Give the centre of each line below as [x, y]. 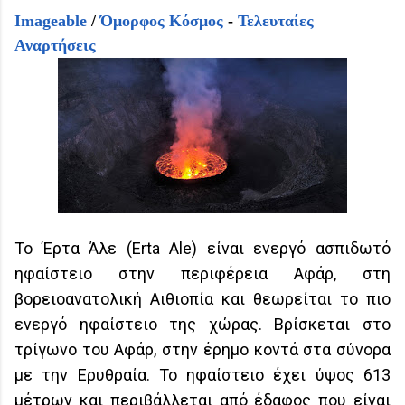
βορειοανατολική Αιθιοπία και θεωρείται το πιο [202, 299]
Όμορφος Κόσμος [162, 21]
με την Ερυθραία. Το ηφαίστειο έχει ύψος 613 [202, 375]
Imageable [51, 21]
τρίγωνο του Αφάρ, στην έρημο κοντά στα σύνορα [202, 350]
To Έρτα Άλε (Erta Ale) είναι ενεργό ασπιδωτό [202, 249]
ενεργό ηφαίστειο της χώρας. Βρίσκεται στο [202, 325]
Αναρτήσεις [55, 46]
